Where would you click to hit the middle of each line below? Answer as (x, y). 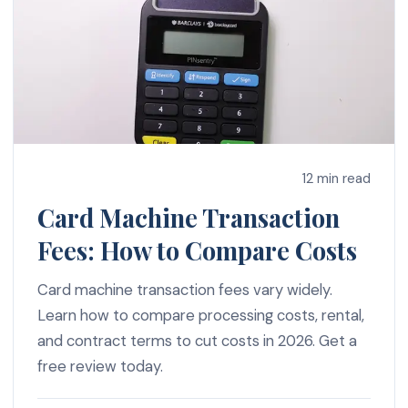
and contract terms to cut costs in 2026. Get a (197, 340)
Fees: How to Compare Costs (197, 250)
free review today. (100, 366)
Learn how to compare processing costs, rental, (200, 315)
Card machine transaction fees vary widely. (184, 289)
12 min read (337, 178)
